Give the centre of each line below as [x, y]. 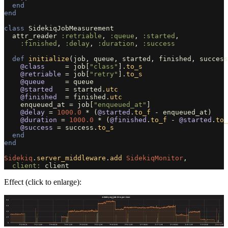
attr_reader [35, 36]
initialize [49, 59]
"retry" [104, 74]
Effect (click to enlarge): [43, 182]
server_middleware [71, 158]
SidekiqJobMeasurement [71, 28]
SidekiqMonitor [155, 158]
